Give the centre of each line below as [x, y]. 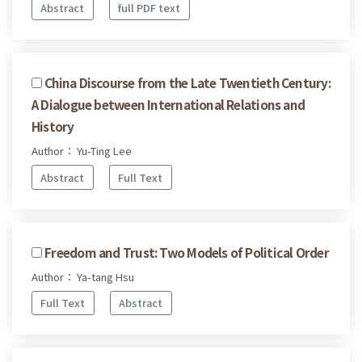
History [53, 126]
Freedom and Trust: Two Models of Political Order [187, 252]
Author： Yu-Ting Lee [82, 151]
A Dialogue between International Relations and [168, 105]
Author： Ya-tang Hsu [83, 276]
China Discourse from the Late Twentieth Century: [187, 83]
